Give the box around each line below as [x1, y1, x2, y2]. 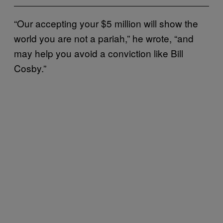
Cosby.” [14, 61, 46, 75]
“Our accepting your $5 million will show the [14, 16, 198, 30]
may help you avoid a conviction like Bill [14, 46, 183, 60]
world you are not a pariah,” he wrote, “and [14, 31, 194, 45]
